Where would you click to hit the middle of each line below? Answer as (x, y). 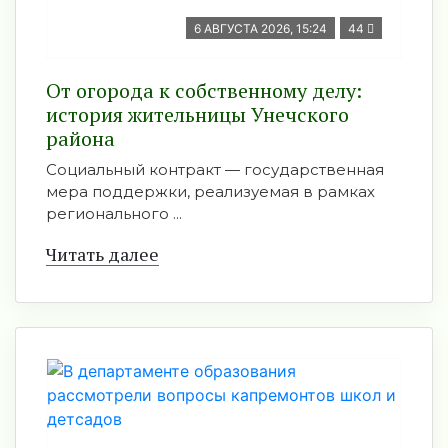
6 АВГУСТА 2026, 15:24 (260, 28)
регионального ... (114, 213)
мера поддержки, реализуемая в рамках (210, 191)
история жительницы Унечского (197, 114)
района (80, 138)
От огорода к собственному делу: (204, 90)
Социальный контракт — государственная (215, 169)
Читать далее (102, 254)
